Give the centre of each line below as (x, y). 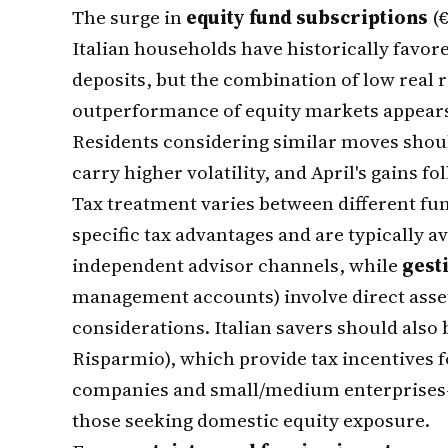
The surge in (129, 17)
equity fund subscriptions (307, 17)
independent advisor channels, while (237, 265)
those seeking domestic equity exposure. (251, 420)
